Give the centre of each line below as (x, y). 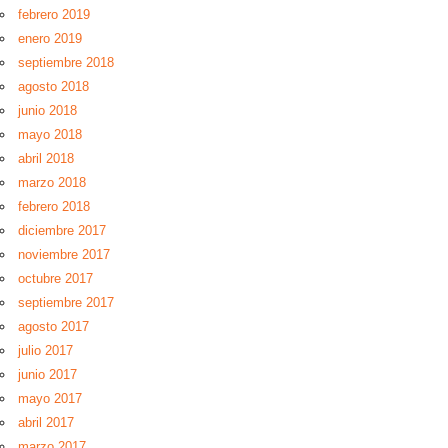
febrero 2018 (54, 206)
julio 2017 (45, 350)
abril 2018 (46, 158)
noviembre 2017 (64, 254)
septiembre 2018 (66, 62)
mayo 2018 (50, 134)
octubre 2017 (55, 278)
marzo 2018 (52, 182)
